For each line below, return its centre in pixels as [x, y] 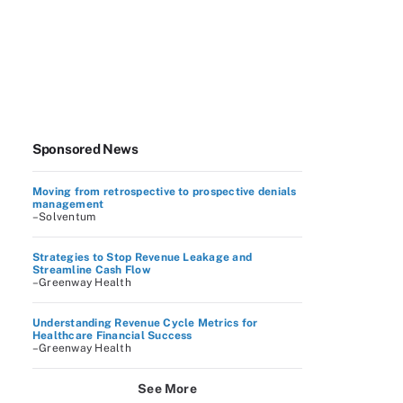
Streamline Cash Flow [91, 270]
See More [167, 389]
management [68, 204]
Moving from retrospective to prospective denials [165, 192]
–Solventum [64, 217]
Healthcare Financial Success [112, 336]
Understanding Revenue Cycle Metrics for [145, 323]
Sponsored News [85, 149]
